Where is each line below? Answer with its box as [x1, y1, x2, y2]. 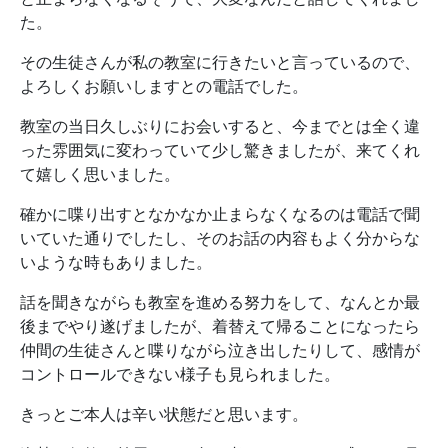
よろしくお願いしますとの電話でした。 [20, 76, 308, 96]
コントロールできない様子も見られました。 [20, 364, 340, 384]
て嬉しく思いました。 [20, 164, 180, 184]
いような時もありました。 [20, 252, 212, 272]
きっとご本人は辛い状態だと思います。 [20, 404, 308, 424]
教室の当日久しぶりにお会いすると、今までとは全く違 [20, 116, 420, 136]
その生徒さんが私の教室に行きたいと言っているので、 [20, 52, 420, 72]
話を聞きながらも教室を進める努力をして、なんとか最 [20, 292, 420, 312]
